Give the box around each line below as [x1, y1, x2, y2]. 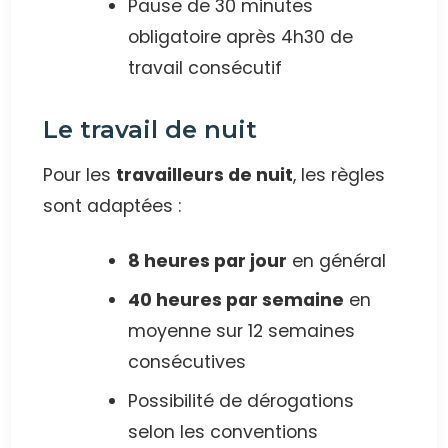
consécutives [128, 350, 246, 375]
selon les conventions [128, 420, 318, 445]
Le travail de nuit [43, 115, 258, 145]
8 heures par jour [128, 249, 287, 274]
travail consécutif [128, 56, 282, 81]
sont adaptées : [43, 194, 182, 219]
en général [287, 249, 386, 274]
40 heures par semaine [128, 288, 344, 313]
